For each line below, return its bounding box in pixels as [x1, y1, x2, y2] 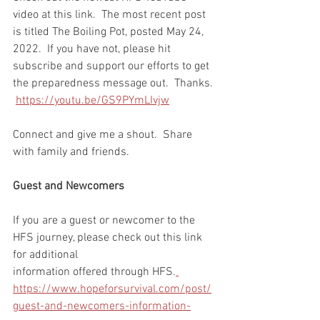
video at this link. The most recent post [13, 7, 209, 22]
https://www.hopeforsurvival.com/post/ [13, 281, 211, 296]
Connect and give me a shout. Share [13, 127, 195, 142]
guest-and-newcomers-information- [13, 299, 191, 314]
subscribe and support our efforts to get [13, 59, 212, 74]
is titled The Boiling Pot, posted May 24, [13, 24, 206, 39]
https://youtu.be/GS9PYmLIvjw [16, 93, 169, 108]
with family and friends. [13, 144, 135, 159]
